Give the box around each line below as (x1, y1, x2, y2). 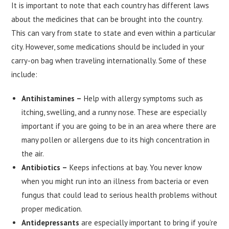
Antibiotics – (21, 162, 68, 172)
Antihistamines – (21, 93, 82, 103)
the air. (21, 148, 44, 158)
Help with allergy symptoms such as (82, 93, 203, 103)
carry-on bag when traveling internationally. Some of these (11, 55, 207, 65)
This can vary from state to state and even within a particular (11, 28, 216, 38)
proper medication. (21, 203, 83, 214)
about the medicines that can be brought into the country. (11, 14, 203, 24)
